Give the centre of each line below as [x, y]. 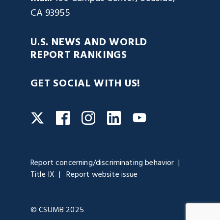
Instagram [116, 117]
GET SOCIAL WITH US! [86, 84]
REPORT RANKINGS [79, 55]
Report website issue [102, 175]
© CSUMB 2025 [57, 210]
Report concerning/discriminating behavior [102, 163]
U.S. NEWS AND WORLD [89, 42]
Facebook [90, 117]
